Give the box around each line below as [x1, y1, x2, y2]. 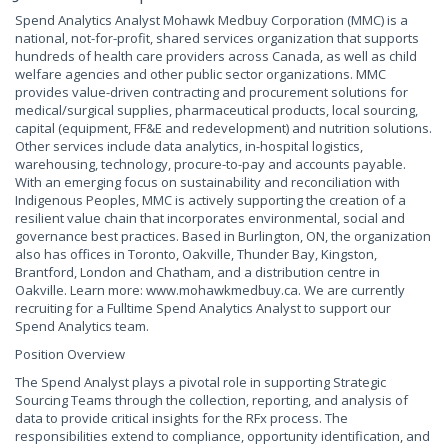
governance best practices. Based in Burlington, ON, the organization [15, 227, 431, 245]
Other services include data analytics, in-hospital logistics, [15, 137, 363, 155]
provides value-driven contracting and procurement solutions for [15, 83, 408, 101]
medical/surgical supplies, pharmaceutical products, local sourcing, [15, 101, 418, 119]
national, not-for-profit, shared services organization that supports [15, 29, 419, 47]
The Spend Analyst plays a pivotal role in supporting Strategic [15, 373, 386, 391]
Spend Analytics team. [15, 317, 149, 335]
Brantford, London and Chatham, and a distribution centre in [15, 263, 380, 281]
